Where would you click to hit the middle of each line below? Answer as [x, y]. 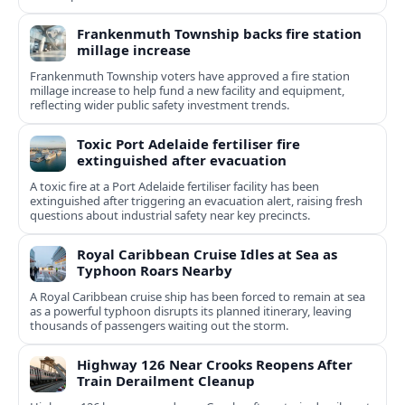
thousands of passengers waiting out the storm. [159, 326]
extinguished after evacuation [182, 160]
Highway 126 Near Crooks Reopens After [215, 365]
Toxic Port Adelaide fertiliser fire [188, 144]
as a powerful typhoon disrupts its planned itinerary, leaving [191, 311]
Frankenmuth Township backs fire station [219, 34]
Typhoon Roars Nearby [155, 271]
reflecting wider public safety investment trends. [160, 105]
